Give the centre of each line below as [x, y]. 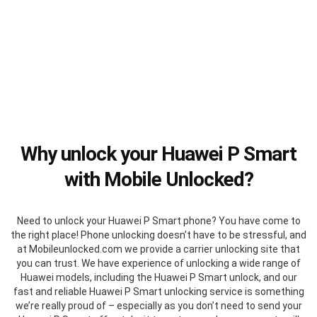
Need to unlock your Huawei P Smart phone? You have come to [158, 220]
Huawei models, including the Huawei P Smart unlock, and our [158, 277]
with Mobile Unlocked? [158, 179]
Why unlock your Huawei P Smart [158, 154]
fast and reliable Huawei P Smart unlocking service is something [158, 291]
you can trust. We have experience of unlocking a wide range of [158, 263]
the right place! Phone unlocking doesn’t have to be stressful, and [158, 235]
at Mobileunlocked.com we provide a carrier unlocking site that [158, 249]
